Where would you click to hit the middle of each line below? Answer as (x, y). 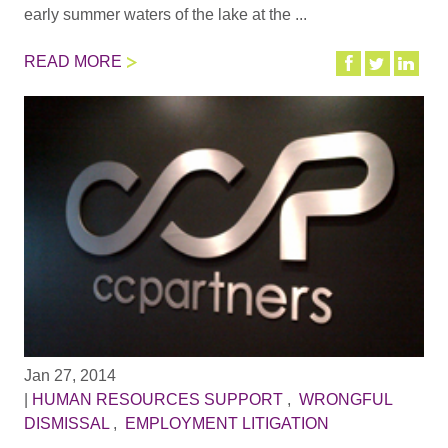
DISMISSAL (66, 423)
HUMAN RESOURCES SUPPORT (157, 399)
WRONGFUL (345, 399)
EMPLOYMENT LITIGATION (226, 423)
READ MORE (72, 61)
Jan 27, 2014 (69, 375)
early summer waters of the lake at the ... (165, 15)
